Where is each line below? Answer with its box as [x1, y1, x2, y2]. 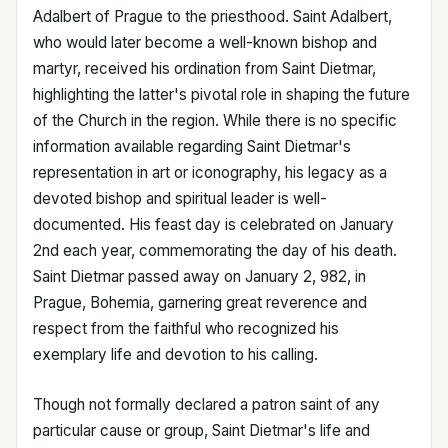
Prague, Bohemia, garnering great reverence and [33, 292, 367, 312]
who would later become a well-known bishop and [33, 32, 377, 52]
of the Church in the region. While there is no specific [33, 110, 397, 130]
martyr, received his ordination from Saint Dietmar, [33, 58, 376, 78]
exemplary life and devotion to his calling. [33, 344, 318, 364]
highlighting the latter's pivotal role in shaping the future [33, 84, 410, 104]
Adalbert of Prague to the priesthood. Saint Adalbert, [33, 6, 392, 26]
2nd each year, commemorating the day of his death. [33, 240, 397, 260]
